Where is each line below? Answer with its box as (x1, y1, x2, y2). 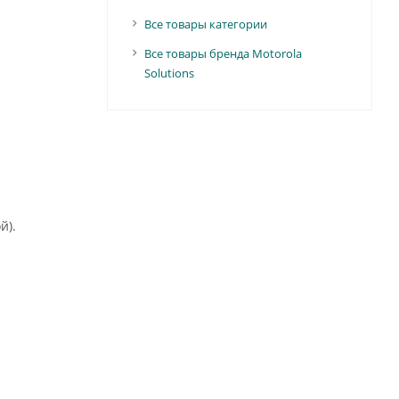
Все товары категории (143, 16, 267, 32)
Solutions (143, 65, 194, 81)
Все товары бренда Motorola (143, 45, 302, 61)
